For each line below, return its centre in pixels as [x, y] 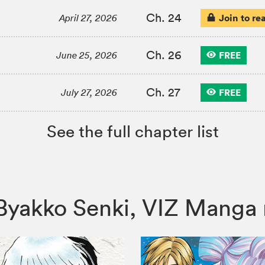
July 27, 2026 [89, 92]
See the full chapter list [132, 131]
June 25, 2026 [87, 55]
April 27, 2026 [88, 18]
